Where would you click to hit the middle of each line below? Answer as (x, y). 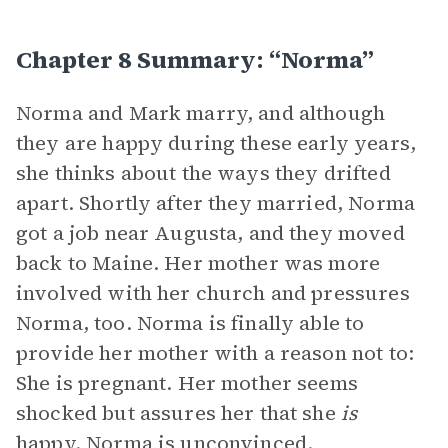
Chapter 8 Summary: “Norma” (195, 59)
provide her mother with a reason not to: (215, 353)
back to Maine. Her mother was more (198, 263)
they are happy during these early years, (216, 143)
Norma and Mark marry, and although (201, 113)
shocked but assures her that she (178, 413)
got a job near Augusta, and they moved (210, 233)
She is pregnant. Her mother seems (187, 383)
